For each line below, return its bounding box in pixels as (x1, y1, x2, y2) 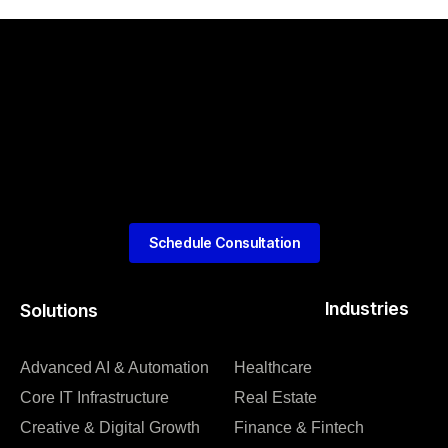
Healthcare (234, 359, 312, 377)
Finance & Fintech (234, 419, 364, 437)
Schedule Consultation (148, 234, 300, 252)
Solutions (20, 300, 98, 322)
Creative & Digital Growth (20, 419, 200, 437)
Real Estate (234, 389, 317, 407)
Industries (325, 298, 409, 320)
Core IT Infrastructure (20, 389, 169, 407)
